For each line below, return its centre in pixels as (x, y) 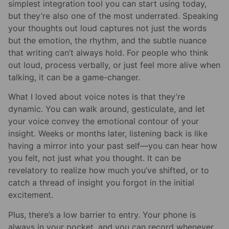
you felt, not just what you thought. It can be (95, 158)
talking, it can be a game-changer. (74, 77)
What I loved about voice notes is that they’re (97, 97)
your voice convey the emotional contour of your (104, 121)
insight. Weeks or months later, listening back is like (108, 134)
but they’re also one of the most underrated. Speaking (113, 16)
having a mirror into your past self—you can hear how (113, 146)
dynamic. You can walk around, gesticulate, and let (107, 109)
